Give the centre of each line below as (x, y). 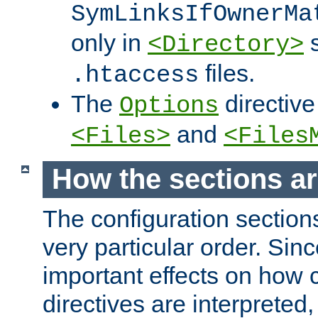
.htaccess (135, 75)
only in (109, 42)
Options (169, 105)
